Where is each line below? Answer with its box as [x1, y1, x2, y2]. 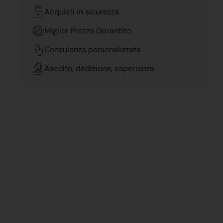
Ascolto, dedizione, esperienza [44, 63, 154, 74]
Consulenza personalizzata [44, 44, 141, 55]
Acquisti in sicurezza [44, 6, 119, 17]
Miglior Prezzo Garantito [44, 25, 131, 36]
